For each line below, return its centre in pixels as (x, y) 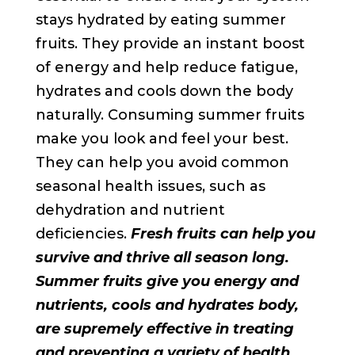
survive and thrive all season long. (162, 258)
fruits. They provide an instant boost (170, 44)
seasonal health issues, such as (150, 187)
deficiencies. (83, 234)
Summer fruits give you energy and (167, 282)
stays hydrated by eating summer (160, 20)
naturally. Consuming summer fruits (170, 115)
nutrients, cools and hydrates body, (167, 305)
